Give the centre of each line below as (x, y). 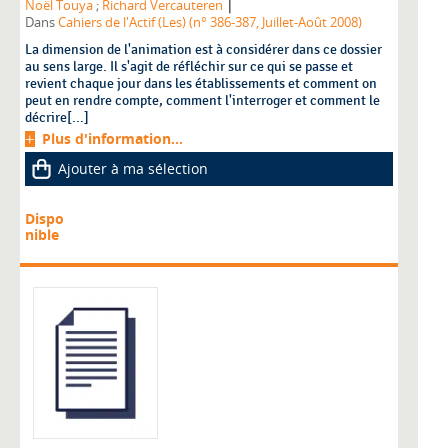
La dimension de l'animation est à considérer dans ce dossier (203, 50)
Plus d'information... (112, 139)
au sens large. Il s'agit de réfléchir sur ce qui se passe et (189, 67)
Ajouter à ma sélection (133, 169)
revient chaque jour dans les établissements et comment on (201, 84)
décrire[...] (57, 118)
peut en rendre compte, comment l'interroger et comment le (202, 101)
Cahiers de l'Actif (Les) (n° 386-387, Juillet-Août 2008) (210, 23)
